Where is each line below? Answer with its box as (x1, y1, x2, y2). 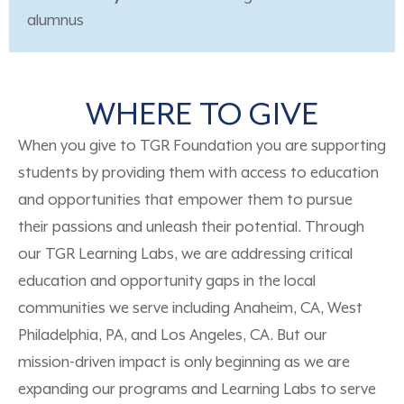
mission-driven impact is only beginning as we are (18, 354, 350, 372)
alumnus (27, 13, 84, 31)
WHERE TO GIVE (86, 97, 318, 134)
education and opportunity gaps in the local (18, 273, 316, 291)
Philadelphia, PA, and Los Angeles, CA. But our (18, 327, 327, 345)
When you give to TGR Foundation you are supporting (18, 138, 386, 156)
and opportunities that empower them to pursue (18, 192, 353, 210)
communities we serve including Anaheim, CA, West (18, 300, 363, 318)
